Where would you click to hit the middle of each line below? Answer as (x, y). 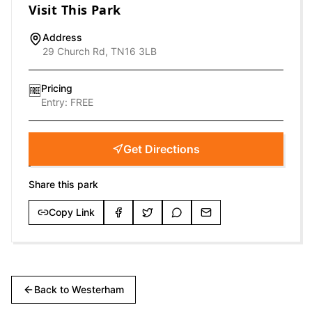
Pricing (57, 88)
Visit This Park (75, 10)
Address (62, 37)
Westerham (98, 289)
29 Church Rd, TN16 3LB (100, 51)
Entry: (56, 102)
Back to (53, 289)
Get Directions (162, 149)
